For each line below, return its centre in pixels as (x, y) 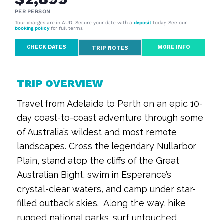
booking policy (32, 28)
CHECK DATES (46, 47)
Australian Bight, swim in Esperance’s (94, 175)
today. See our (169, 22)
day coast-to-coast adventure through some (110, 118)
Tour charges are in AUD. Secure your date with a (74, 22)
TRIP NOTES (110, 48)
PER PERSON (33, 12)
